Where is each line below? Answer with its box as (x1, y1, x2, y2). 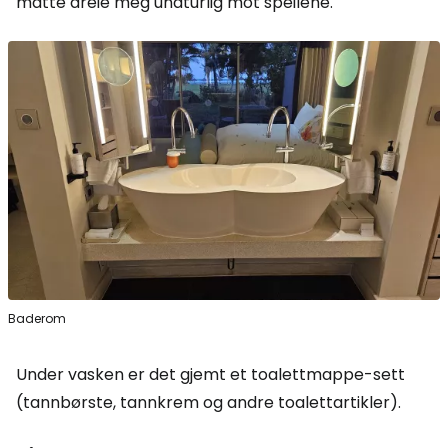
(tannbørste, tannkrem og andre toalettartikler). (16, 391, 401, 415)
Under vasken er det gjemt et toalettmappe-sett (16, 363, 405, 387)
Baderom (8, 310, 66, 328)
